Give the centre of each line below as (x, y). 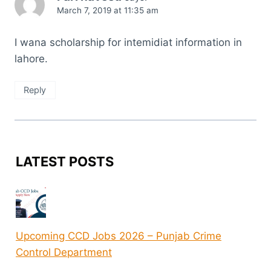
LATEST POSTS (65, 162)
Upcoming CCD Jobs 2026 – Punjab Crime (119, 236)
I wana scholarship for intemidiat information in (128, 42)
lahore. (31, 58)
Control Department (64, 252)
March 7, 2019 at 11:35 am (108, 10)
